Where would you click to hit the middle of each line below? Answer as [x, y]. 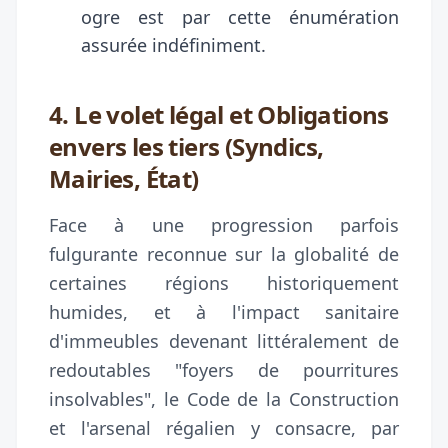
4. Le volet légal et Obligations [219, 114]
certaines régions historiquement [224, 282]
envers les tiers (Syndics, [186, 146]
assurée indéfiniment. [173, 44]
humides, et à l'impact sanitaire [224, 311]
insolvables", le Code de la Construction [224, 398]
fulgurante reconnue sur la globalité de [224, 253]
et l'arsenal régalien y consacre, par [224, 427]
